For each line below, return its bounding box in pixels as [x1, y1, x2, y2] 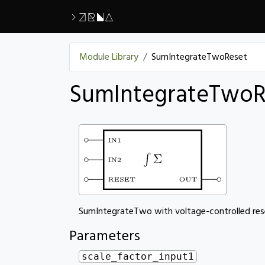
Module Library [79, 50, 138, 65]
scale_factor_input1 [82, 250, 194, 262]
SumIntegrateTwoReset [151, 50, 247, 65]
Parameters [69, 225, 140, 248]
